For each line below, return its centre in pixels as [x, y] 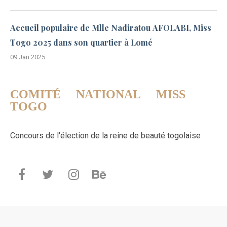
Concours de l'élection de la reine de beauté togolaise [105, 136]
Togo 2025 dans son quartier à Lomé [81, 42]
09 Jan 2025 [28, 57]
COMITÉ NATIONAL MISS [98, 94]
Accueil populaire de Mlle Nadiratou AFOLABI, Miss [111, 27]
